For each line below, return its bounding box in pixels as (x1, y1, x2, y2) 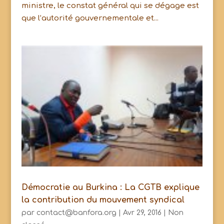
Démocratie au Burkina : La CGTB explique (21, 183, 199, 192)
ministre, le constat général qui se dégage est (21, 1, 199, 10)
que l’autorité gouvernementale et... (21, 14, 158, 23)
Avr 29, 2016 (122, 209, 161, 217)
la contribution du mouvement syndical (21, 195, 184, 205)
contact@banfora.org (36, 209, 116, 217)
